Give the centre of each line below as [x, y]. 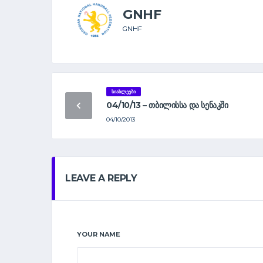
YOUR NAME [99, 235]
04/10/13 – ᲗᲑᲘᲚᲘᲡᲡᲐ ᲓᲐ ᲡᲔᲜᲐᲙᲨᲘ [167, 105]
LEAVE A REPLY [101, 178]
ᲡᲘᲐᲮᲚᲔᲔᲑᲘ [123, 92]
